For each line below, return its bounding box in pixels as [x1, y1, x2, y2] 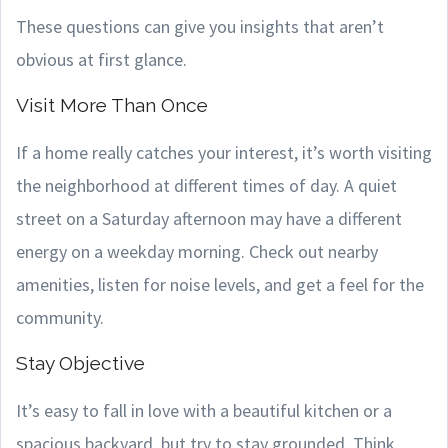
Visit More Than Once [16, 94, 208, 116]
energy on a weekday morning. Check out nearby [16, 240, 378, 263]
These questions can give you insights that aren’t [16, 15, 384, 38]
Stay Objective [16, 352, 145, 374]
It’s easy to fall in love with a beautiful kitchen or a [16, 399, 392, 422]
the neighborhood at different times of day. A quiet [16, 174, 397, 197]
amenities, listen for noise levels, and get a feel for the [16, 273, 424, 296]
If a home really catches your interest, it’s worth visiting [16, 141, 432, 164]
